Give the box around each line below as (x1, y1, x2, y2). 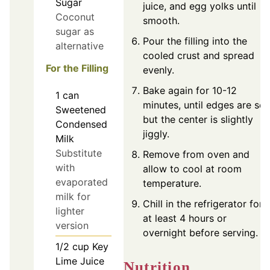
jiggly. (143, 128, 169, 140)
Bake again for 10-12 (143, 84, 237, 97)
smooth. (143, 14, 180, 27)
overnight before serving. (143, 227, 258, 239)
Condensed (55, 118, 107, 131)
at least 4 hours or (143, 212, 227, 225)
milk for (55, 190, 90, 203)
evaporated (55, 176, 108, 189)
